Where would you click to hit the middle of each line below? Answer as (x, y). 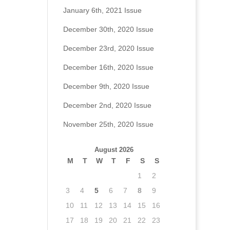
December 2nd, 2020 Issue (108, 105)
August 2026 (114, 150)
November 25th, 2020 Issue (109, 124)
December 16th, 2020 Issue (109, 67)
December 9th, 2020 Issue (107, 86)
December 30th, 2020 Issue (109, 29)
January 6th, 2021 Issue (103, 10)
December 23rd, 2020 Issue (109, 48)
